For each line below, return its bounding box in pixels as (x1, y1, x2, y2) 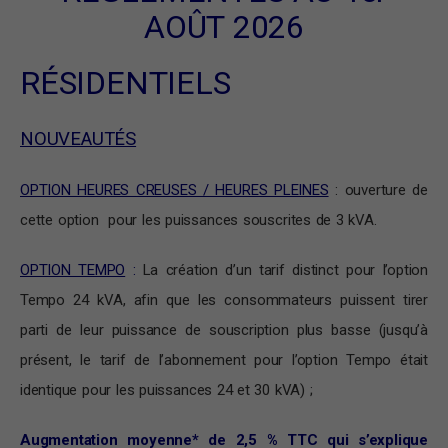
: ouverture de (335, 181, 428, 200)
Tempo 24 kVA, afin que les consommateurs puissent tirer (20, 291, 428, 310)
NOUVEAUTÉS (20, 128, 137, 151)
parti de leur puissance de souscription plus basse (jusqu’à (20, 321, 428, 340)
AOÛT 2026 (143, 8, 305, 47)
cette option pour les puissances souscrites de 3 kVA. (20, 211, 377, 230)
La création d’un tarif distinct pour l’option (135, 261, 428, 280)
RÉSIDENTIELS (20, 64, 231, 103)
